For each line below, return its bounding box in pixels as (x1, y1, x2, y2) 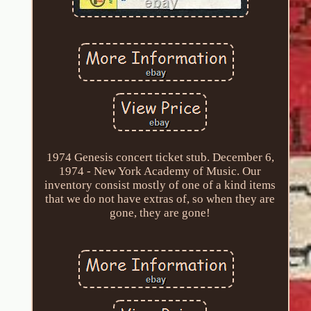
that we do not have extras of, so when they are (45, 192, 276, 205)
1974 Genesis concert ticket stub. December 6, (46, 150, 274, 164)
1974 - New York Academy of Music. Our (59, 164, 262, 178)
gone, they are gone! (110, 205, 211, 219)
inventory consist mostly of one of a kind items (44, 178, 276, 192)
